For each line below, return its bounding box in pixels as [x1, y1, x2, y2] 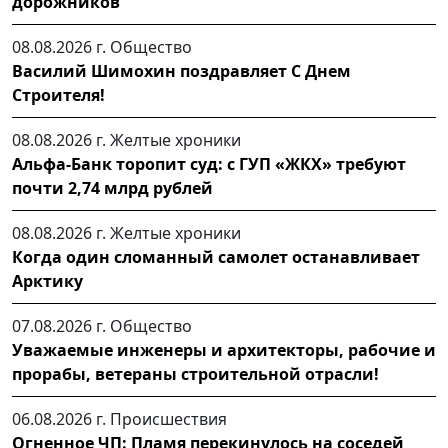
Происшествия [110, 408, 227, 431]
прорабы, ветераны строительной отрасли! [12, 363, 379, 386]
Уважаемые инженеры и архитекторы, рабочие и [12, 339, 436, 362]
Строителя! [12, 84, 105, 107]
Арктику [12, 270, 83, 293]
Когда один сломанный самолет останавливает [12, 246, 420, 269]
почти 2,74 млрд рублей [12, 177, 213, 200]
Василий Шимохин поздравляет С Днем [12, 60, 351, 83]
